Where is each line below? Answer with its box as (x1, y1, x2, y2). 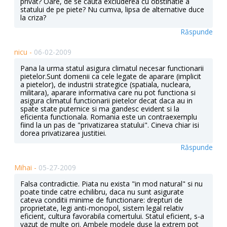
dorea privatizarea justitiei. (20, 128, 106, 138)
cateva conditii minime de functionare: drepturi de (20, 195, 182, 205)
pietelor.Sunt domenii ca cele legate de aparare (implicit (20, 71, 201, 82)
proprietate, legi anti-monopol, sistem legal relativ (20, 203, 183, 213)
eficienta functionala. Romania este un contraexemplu (20, 112, 197, 122)
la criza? (20, 13, 46, 23)
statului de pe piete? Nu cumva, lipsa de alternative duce (20, 5, 204, 15)
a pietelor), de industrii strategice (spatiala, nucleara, (20, 80, 191, 90)
